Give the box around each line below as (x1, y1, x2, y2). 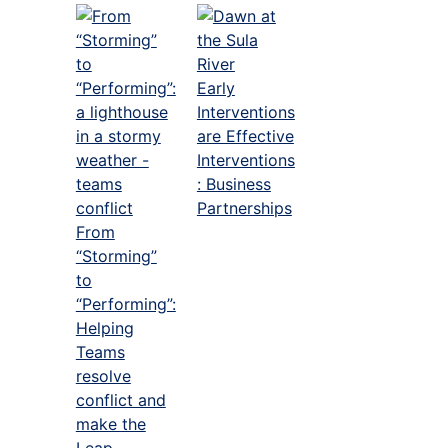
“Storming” (75, 245, 157, 266)
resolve (75, 365, 131, 386)
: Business (196, 173, 271, 194)
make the (75, 413, 146, 434)
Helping (75, 317, 134, 338)
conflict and (75, 389, 166, 410)
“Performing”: (75, 293, 176, 314)
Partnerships (196, 197, 292, 218)
